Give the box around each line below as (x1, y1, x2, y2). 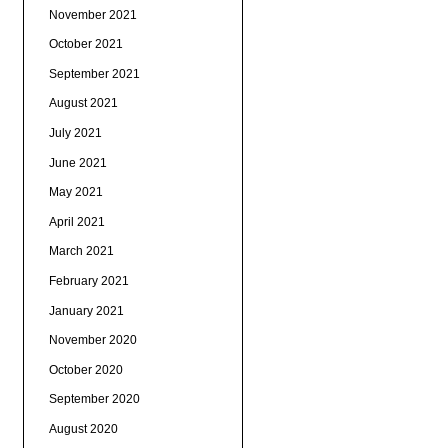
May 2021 (48, 185, 103, 200)
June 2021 (48, 155, 107, 170)
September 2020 (48, 392, 140, 407)
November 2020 (48, 333, 137, 348)
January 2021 (48, 303, 124, 318)
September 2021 (48, 66, 140, 81)
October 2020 (48, 362, 123, 377)
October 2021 (48, 37, 123, 52)
